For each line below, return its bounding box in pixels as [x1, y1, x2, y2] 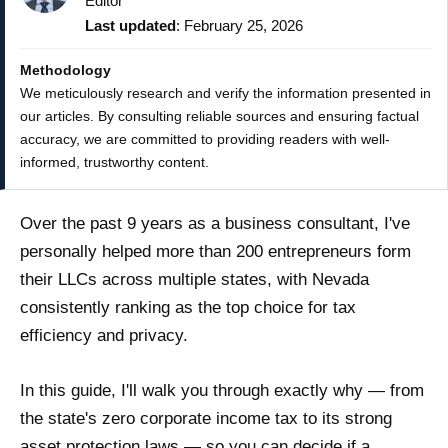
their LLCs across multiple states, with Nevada [20, 270, 369, 289]
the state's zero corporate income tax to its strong [20, 409, 392, 428]
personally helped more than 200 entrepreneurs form [20, 242, 411, 261]
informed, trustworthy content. [20, 154, 209, 170]
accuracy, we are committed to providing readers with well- [20, 131, 390, 147]
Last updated [85, 17, 176, 34]
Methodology [20, 62, 111, 78]
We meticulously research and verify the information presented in [20, 85, 431, 101]
